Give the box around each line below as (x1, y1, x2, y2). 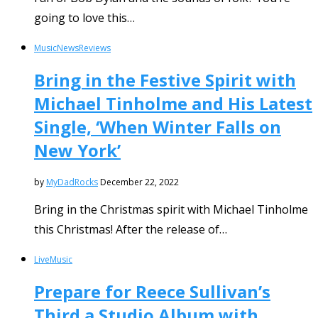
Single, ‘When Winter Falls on (34, 115, 281, 139)
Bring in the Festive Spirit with (34, 68, 296, 92)
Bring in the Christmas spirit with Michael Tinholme (34, 202, 308, 218)
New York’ (34, 138, 121, 163)
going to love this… (34, 10, 135, 26)
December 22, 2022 (100, 176, 179, 189)
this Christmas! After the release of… (34, 221, 227, 238)
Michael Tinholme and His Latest (34, 92, 312, 116)
